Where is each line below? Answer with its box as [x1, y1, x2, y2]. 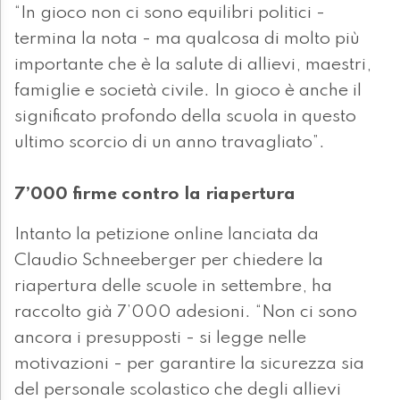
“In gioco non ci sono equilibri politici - [14, 4, 325, 23]
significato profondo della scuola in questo [14, 108, 356, 127]
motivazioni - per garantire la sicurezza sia [14, 355, 364, 374]
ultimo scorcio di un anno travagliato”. [14, 134, 325, 153]
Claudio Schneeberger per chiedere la [14, 252, 323, 271]
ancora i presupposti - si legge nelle [14, 329, 306, 348]
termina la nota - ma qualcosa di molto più [14, 30, 360, 49]
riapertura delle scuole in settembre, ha [14, 278, 332, 296]
